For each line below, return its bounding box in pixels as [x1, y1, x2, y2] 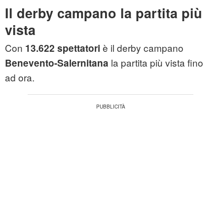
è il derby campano [100, 41, 184, 55]
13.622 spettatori [25, 41, 100, 55]
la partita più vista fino [109, 56, 203, 70]
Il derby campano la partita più [5, 3, 202, 23]
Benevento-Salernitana [5, 56, 109, 70]
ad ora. [5, 71, 35, 84]
